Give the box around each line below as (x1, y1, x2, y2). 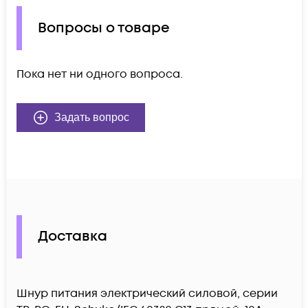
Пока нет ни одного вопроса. (16, 66, 183, 82)
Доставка (38, 227, 107, 247)
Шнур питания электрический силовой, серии (16, 285, 278, 301)
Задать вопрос (54, 111, 129, 123)
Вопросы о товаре (38, 19, 170, 38)
